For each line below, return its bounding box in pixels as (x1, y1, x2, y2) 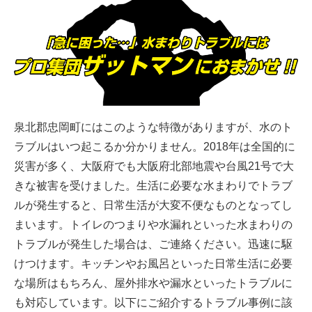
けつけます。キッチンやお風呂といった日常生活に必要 (14, 257, 292, 270)
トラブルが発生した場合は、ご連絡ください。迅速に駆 (14, 237, 292, 250)
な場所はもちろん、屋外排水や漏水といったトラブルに (14, 276, 292, 289)
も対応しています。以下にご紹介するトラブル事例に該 (14, 296, 292, 309)
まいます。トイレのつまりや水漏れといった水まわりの (14, 218, 292, 231)
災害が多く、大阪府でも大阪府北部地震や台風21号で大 (14, 159, 294, 172)
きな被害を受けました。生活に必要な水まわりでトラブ (14, 179, 292, 192)
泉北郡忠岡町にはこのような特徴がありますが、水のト (14, 120, 292, 133)
